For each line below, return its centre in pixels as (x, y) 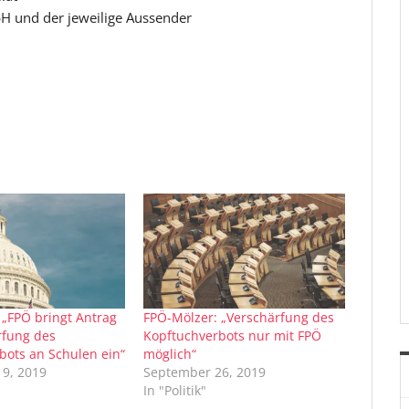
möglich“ (170, 353)
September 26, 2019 (205, 372)
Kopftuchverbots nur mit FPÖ (233, 335)
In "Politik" (175, 390)
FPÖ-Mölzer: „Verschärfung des (239, 317)
